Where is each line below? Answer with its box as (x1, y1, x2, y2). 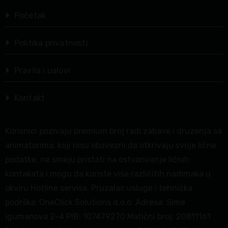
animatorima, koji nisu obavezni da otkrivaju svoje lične (5, 140, 216, 150)
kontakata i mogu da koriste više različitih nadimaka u (5, 168, 211, 179)
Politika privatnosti (14, 38, 88, 48)
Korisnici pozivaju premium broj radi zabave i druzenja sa (5, 126, 222, 136)
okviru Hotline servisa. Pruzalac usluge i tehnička (5, 183, 192, 193)
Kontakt (14, 93, 45, 103)
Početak (14, 10, 46, 20)
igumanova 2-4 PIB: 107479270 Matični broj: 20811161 (5, 211, 211, 221)
